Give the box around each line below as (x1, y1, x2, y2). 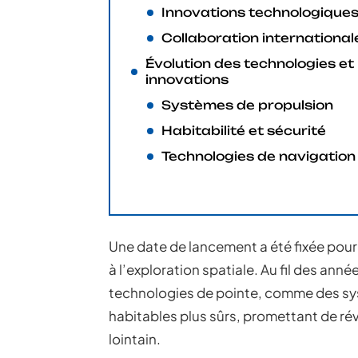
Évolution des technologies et (145, 56, 354, 71)
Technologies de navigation (161, 149, 356, 164)
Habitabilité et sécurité (161, 123, 326, 138)
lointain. (109, 330, 161, 348)
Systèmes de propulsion (161, 97, 333, 113)
